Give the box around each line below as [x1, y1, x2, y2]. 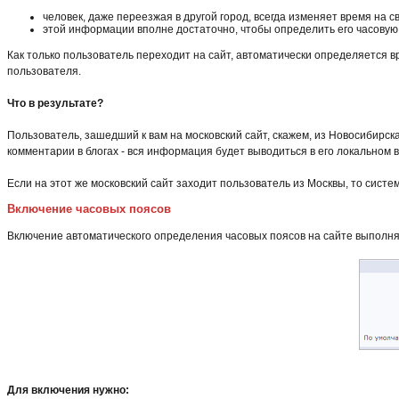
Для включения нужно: [7, 383, 129, 396]
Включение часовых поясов [7, 201, 171, 216]
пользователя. [7, 64, 84, 77]
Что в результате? [7, 96, 103, 110]
